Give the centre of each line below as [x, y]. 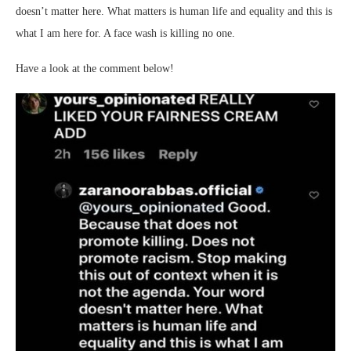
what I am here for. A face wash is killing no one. [125, 34]
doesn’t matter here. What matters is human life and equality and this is [174, 12]
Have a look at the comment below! [95, 69]
